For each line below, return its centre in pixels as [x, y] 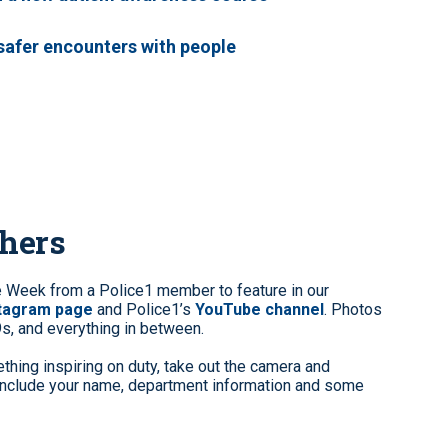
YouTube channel [259, 310]
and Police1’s [144, 310]
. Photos [353, 310]
